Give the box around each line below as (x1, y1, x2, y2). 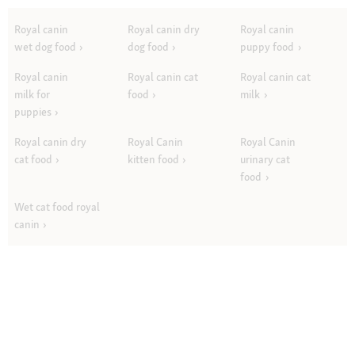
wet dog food (14, 39, 76, 54)
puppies (14, 104, 52, 119)
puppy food (240, 39, 295, 54)
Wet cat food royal (14, 199, 100, 214)
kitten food (127, 151, 179, 166)
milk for (14, 86, 50, 101)
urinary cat (240, 151, 291, 166)
